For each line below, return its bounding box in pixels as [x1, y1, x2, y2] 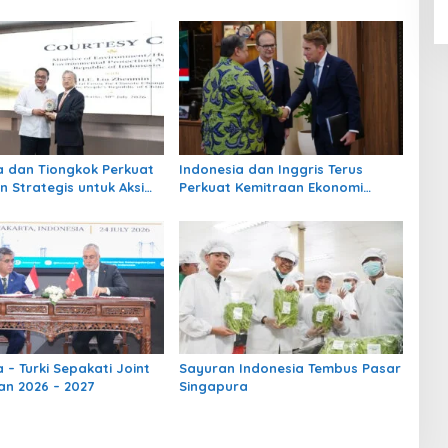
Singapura [178, 377, 248, 394]
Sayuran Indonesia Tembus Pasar [178, 359, 401, 376]
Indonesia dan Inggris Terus [178, 160, 363, 177]
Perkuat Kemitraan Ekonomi [178, 178, 363, 195]
